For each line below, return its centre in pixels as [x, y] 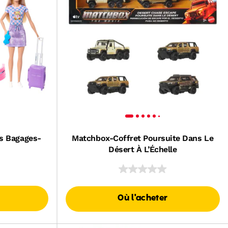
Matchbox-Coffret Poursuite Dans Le [143, 138]
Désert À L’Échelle [143, 149]
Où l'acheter [143, 198]
